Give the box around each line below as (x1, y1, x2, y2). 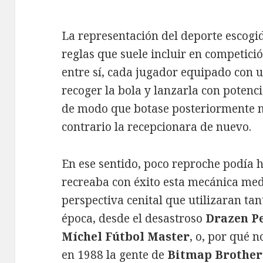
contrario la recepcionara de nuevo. (62, 119, 252, 135)
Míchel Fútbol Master (62, 229, 190, 244)
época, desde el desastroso (62, 211, 206, 226)
